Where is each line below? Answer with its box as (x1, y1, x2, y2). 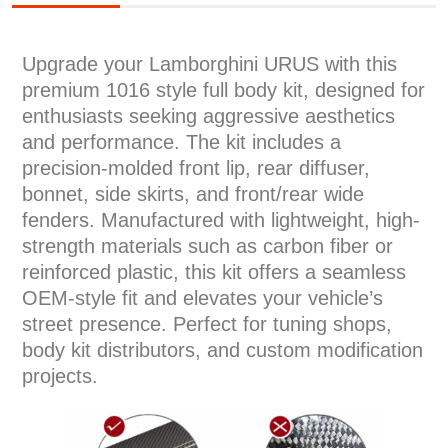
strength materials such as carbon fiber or (22, 235, 393, 258)
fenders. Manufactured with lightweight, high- (22, 209, 420, 232)
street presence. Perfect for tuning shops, (22, 313, 392, 336)
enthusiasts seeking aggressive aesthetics (22, 105, 395, 128)
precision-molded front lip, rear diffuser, (22, 157, 370, 180)
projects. (22, 365, 98, 388)
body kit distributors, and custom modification (22, 339, 423, 362)
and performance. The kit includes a (22, 131, 341, 154)
